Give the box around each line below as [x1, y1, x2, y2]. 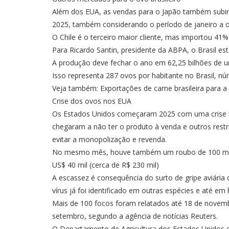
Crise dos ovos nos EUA [52, 96, 131, 106]
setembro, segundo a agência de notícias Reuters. [52, 211, 218, 221]
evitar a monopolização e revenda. [52, 134, 167, 144]
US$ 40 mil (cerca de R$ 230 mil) [52, 159, 159, 170]
